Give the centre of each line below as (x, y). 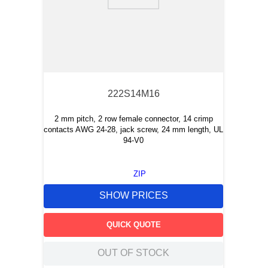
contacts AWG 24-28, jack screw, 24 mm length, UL (133, 130)
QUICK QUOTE (133, 224)
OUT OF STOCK (133, 253)
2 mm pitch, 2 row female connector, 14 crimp (133, 119)
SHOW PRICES (133, 196)
